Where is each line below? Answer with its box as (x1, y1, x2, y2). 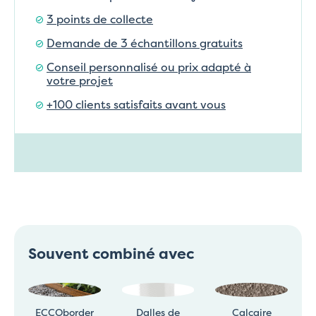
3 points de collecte (47, 11, 153, 27)
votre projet (47, 72, 113, 88)
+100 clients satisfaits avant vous (47, 96, 226, 112)
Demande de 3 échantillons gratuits (47, 35, 243, 51)
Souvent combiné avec (28, 243, 194, 264)
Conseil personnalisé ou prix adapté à (47, 59, 251, 75)
